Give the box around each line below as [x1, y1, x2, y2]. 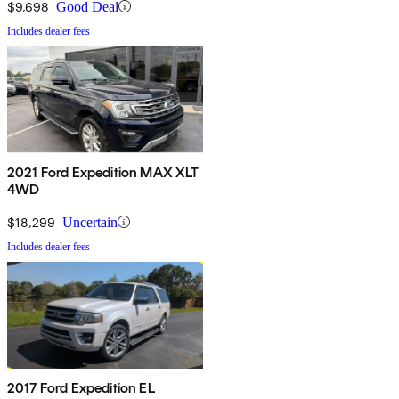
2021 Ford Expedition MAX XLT [7, 163, 199, 181]
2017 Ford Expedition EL [7, 379, 155, 396]
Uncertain [62, 214, 118, 230]
